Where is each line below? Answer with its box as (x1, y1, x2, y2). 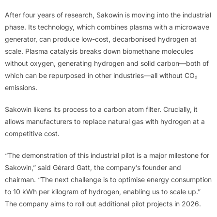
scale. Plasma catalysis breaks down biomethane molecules (5, 47, 193, 56)
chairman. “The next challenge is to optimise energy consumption (5, 175, 212, 184)
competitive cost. (5, 129, 60, 138)
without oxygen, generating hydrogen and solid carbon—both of (5, 59, 209, 68)
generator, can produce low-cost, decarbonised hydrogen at (5, 35, 197, 44)
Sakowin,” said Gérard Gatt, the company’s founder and (5, 163, 181, 172)
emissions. (5, 83, 37, 92)
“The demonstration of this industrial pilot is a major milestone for (5, 151, 209, 160)
